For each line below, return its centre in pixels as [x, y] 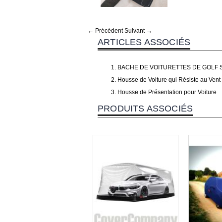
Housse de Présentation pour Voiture [167, 92]
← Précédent [105, 31]
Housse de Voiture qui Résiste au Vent [169, 80]
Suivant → [138, 31]
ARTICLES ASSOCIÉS [144, 42]
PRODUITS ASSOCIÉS [145, 109]
